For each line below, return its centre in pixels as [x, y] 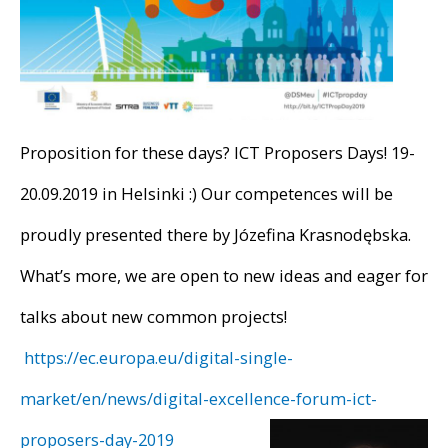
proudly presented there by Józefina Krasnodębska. [215, 234]
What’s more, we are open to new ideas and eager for [224, 275]
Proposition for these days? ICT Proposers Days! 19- [217, 152]
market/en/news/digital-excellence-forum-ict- [198, 398]
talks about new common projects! [153, 316]
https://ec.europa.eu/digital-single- [158, 357]
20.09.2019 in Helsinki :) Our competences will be [206, 193]
